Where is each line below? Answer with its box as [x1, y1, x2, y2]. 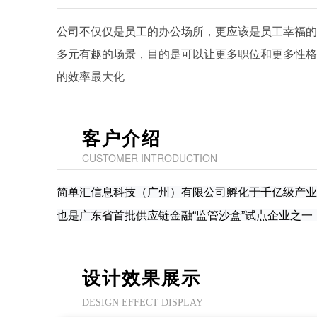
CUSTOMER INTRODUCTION [82, 151, 217, 165]
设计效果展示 [82, 264, 201, 290]
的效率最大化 [57, 68, 125, 84]
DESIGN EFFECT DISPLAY [82, 297, 203, 308]
